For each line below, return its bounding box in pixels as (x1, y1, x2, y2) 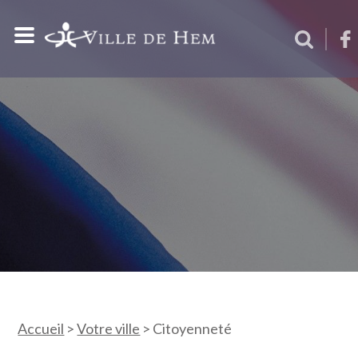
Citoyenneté (153, 320, 233, 337)
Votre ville (77, 320, 141, 337)
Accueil (18, 320, 65, 337)
